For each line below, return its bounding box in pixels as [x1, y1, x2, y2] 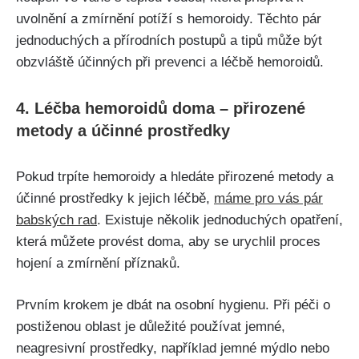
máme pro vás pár [214, 190, 323, 206]
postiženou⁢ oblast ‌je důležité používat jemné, [16, 319, 285, 335]
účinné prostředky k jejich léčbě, [16, 190, 214, 206]
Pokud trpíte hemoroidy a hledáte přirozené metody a [16, 168, 333, 184]
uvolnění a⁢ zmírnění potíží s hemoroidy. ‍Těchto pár [16, 10, 321, 26]
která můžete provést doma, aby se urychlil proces [16, 233, 321, 249]
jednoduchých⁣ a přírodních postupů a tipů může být [16, 32, 322, 48]
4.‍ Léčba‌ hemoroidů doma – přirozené [16, 99, 305, 117]
